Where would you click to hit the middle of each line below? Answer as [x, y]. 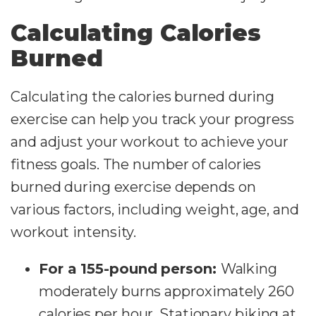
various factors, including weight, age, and [155, 209]
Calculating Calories [136, 32]
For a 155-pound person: [130, 268]
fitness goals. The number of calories [136, 164]
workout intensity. [74, 232]
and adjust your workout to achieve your [150, 141]
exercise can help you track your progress [152, 119]
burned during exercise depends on [133, 187]
